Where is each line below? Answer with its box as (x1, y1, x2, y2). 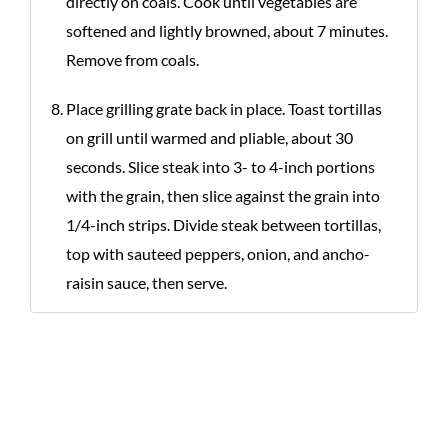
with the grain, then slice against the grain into (66, 186, 380, 205)
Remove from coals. (66, 50, 199, 69)
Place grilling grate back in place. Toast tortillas (66, 99, 382, 118)
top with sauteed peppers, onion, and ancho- (66, 244, 370, 263)
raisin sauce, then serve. (66, 273, 227, 292)
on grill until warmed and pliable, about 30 (66, 128, 353, 147)
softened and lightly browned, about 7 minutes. (66, 21, 388, 40)
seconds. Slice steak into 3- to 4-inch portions (66, 157, 375, 176)
